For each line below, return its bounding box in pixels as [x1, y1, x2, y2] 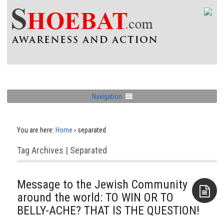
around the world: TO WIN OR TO [17, 190, 173, 204]
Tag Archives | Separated [17, 145, 107, 155]
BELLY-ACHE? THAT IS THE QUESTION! [17, 203, 199, 217]
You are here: [17, 126, 54, 134]
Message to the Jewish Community [17, 177, 187, 191]
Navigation [91, 92, 122, 100]
